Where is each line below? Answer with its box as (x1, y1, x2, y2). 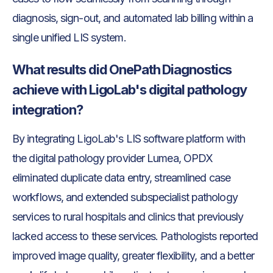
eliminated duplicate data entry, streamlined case (12, 171, 230, 184)
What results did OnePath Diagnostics (12, 61, 232, 77)
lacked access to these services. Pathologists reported (12, 229, 258, 243)
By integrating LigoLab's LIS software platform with (12, 132, 246, 145)
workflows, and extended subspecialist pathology (12, 190, 238, 204)
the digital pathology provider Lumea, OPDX (12, 151, 213, 165)
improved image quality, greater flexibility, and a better (12, 249, 254, 262)
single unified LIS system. (12, 30, 126, 44)
